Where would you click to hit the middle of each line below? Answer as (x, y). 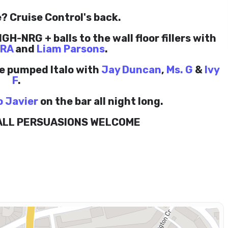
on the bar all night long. (101, 101)
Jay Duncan (131, 70)
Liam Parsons (70, 49)
